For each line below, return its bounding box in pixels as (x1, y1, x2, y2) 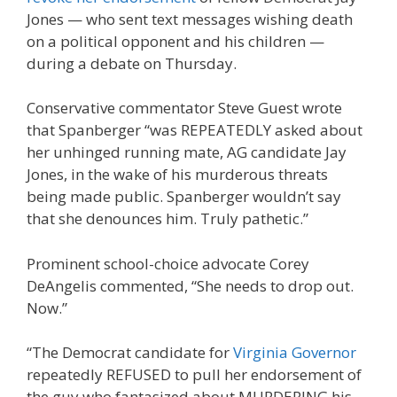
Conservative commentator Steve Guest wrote (27, 97, 342, 118)
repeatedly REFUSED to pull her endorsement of (27, 364, 362, 385)
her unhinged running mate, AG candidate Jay (27, 142, 346, 162)
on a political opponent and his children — (27, 30, 324, 51)
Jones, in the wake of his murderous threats (27, 164, 328, 184)
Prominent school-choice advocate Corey (27, 253, 309, 274)
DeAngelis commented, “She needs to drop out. (27, 275, 354, 296)
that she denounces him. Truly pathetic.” (27, 208, 308, 229)
